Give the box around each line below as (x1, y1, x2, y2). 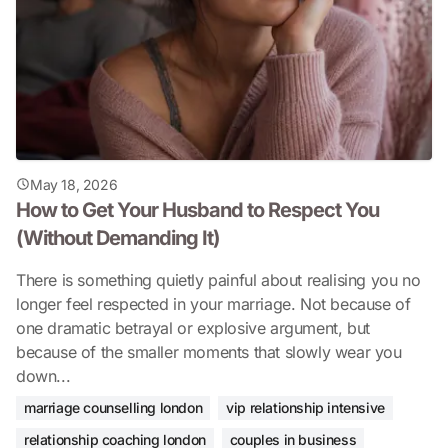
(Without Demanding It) (16, 225, 220, 250)
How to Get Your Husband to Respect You (16, 197, 379, 222)
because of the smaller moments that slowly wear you (16, 341, 402, 362)
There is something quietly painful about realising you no (16, 269, 421, 290)
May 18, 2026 (30, 175, 118, 193)
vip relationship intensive (226, 398, 385, 416)
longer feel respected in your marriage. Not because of (16, 293, 411, 314)
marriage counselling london (24, 398, 203, 416)
